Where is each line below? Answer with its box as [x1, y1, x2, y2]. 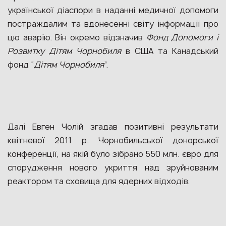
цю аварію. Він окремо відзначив [8, 32, 146, 43]
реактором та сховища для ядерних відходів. [8, 176, 190, 187]
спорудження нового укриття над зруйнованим [8, 162, 218, 173]
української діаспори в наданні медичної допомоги [8, 5, 218, 16]
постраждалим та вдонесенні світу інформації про [8, 18, 218, 29]
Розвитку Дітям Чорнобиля [8, 45, 126, 56]
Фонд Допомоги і [146, 32, 219, 43]
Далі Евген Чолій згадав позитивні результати [8, 121, 218, 132]
